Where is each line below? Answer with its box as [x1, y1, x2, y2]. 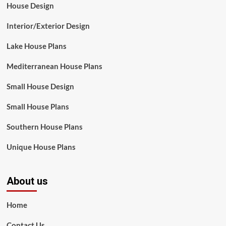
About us [6, 175, 48, 187]
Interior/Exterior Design [6, 21, 90, 30]
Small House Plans [6, 102, 69, 111]
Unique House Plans [6, 142, 76, 151]
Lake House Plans [6, 41, 67, 50]
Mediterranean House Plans [6, 62, 102, 71]
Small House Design [6, 82, 74, 91]
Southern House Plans [6, 122, 83, 131]
